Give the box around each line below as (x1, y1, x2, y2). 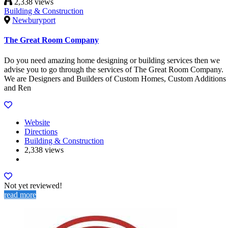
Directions (24, 127, 58, 136)
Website (24, 118, 50, 127)
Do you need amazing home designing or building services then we (4, 55, 220, 65)
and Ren (4, 83, 31, 92)
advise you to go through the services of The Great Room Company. (4, 65, 223, 74)
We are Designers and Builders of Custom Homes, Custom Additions (4, 74, 226, 83)
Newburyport (12, 16, 55, 25)
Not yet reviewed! (4, 181, 62, 190)
